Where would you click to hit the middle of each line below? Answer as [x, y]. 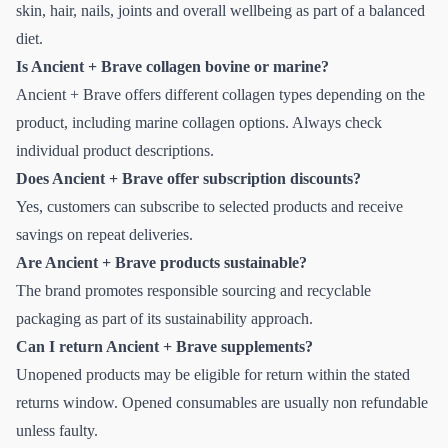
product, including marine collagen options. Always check [199, 122]
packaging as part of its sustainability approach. [164, 318]
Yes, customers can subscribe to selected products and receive [209, 206]
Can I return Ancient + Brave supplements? [164, 346]
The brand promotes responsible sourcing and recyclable [193, 290]
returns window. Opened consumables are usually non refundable [222, 402]
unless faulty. [57, 430]
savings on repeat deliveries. [104, 234]
